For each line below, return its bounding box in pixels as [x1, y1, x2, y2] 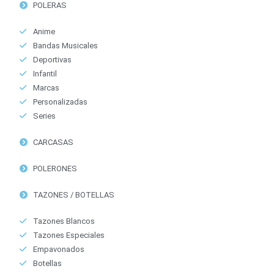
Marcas [32, 83, 59, 92]
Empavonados [32, 244, 84, 254]
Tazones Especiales [32, 230, 105, 240]
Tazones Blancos [32, 216, 95, 226]
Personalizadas [32, 97, 87, 106]
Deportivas [32, 54, 72, 64]
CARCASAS [32, 137, 73, 147]
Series [32, 111, 56, 120]
